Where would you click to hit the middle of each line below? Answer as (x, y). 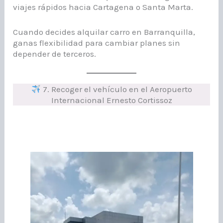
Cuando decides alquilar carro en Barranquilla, (104, 32)
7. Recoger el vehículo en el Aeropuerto (116, 89)
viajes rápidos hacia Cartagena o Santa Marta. (103, 7)
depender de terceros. (55, 54)
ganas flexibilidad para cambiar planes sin (97, 43)
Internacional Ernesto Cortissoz (111, 100)
